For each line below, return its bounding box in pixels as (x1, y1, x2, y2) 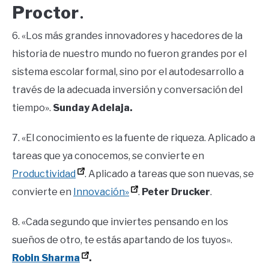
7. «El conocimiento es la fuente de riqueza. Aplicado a (12, 131, 255, 144)
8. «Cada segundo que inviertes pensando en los (12, 216, 228, 228)
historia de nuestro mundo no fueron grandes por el (12, 47, 247, 59)
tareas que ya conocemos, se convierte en (12, 150, 204, 162)
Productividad (12, 168, 76, 180)
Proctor (12, 2, 79, 23)
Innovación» (73, 186, 129, 198)
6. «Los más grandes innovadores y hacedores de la (12, 29, 243, 41)
